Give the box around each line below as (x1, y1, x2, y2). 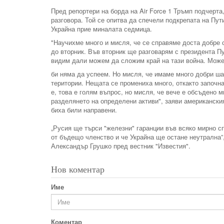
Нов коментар (51, 162, 104, 175)
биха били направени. (51, 104, 117, 114)
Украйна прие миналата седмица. (51, 23, 152, 33)
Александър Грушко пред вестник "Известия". (51, 140, 190, 150)
